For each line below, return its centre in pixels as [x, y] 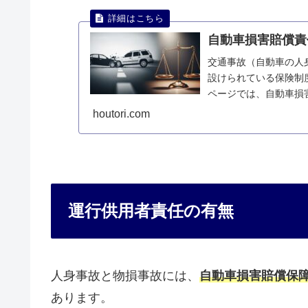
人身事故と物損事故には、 [125, 276]
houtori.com [121, 114]
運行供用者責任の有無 [151, 210]
